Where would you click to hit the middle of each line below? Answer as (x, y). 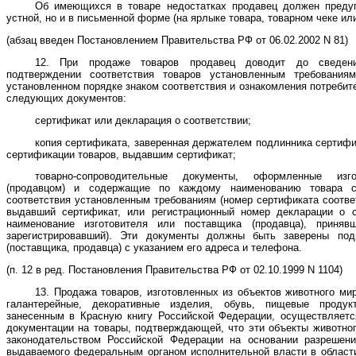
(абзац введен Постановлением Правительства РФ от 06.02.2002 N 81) (177, 41)
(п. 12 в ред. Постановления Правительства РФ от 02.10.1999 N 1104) (174, 270)
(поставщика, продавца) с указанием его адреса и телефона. (154, 248)
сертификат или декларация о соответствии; (143, 120)
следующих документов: (66, 98)
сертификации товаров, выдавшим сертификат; (121, 154)
